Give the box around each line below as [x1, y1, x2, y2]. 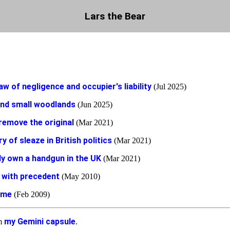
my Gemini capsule [4, 217, 75, 226]
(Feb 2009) [12, 190, 50, 199]
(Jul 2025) [151, 82, 186, 91]
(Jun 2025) [75, 100, 112, 109]
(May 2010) [60, 172, 100, 181]
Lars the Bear [85, 10, 145, 22]
